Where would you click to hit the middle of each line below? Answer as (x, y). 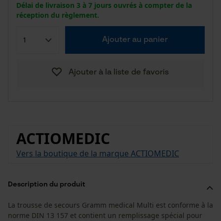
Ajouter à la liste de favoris (118, 73)
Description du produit (47, 184)
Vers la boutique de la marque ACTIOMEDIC (98, 153)
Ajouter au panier (135, 40)
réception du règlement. (58, 15)
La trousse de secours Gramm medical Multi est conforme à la (110, 205)
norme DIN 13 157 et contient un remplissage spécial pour (105, 215)
